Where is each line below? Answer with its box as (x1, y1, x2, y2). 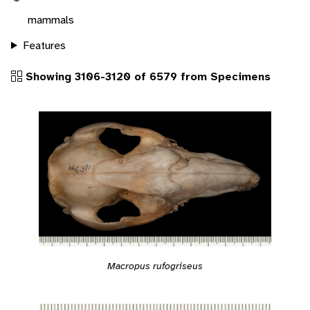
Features (22, 37, 66, 53)
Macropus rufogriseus (107, 259, 203, 272)
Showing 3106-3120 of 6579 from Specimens (22, 69, 271, 84)
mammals (28, 12, 74, 27)
